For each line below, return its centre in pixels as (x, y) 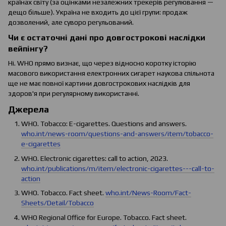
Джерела (29, 109)
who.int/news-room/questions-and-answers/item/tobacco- (117, 134)
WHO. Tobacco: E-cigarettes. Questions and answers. (104, 124)
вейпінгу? (28, 48)
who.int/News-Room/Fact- (148, 193)
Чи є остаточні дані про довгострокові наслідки (107, 37)
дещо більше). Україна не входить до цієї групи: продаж (98, 12)
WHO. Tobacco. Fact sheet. (63, 193)
